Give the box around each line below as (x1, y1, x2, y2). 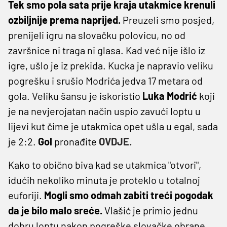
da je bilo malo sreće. (8, 204, 102, 216)
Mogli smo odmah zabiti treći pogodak (44, 188, 213, 201)
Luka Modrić (142, 89, 197, 102)
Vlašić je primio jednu (102, 204, 198, 216)
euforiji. (8, 188, 44, 201)
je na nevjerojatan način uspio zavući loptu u (8, 104, 201, 117)
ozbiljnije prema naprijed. (8, 13, 123, 26)
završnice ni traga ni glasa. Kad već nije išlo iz (8, 44, 205, 56)
